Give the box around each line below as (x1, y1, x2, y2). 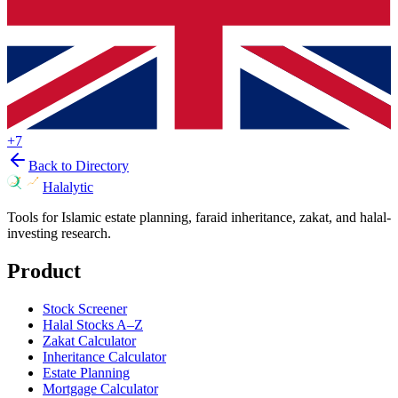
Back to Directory (28, 158, 129, 174)
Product (7, 259, 81, 283)
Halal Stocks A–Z (43, 317, 143, 333)
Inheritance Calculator (43, 349, 166, 365)
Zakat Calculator (43, 333, 136, 349)
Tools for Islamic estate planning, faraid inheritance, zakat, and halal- (7, 210, 391, 226)
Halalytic (43, 179, 93, 195)
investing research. (7, 226, 111, 242)
